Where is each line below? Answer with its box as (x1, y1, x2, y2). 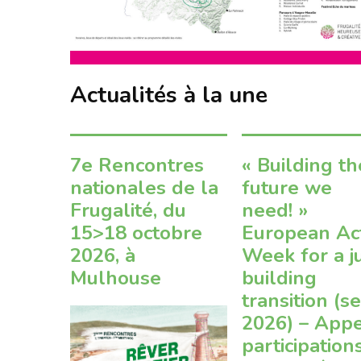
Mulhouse (70, 265, 161, 292)
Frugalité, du (70, 197, 186, 224)
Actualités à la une (70, 80, 268, 111)
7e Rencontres (70, 152, 204, 179)
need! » (242, 197, 309, 224)
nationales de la (70, 175, 218, 201)
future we (242, 175, 333, 201)
